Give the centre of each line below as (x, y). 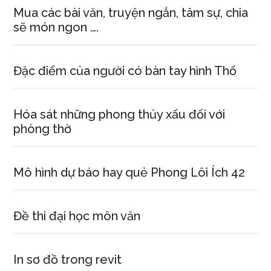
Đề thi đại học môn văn (77, 216)
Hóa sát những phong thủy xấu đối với (119, 114)
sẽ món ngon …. (56, 27)
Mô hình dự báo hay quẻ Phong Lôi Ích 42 (129, 172)
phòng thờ (43, 129)
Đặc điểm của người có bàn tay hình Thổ (125, 71)
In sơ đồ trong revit (68, 260)
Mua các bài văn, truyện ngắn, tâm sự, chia (131, 13)
